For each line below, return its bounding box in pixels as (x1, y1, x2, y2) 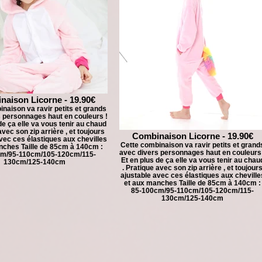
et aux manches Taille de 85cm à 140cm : (124, 179, 261, 187)
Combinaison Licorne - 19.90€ (132, 131, 253, 141)
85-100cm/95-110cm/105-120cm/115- (131, 187, 254, 194)
